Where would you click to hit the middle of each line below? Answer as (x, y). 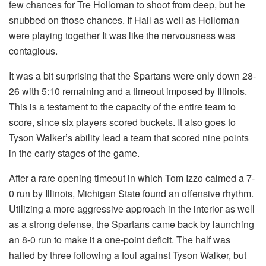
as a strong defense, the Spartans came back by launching (132, 224)
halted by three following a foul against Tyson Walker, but (128, 255)
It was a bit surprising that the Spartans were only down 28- (132, 76)
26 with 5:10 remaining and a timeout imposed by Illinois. (128, 91)
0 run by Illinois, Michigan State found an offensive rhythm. (131, 194)
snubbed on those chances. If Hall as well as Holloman (124, 20)
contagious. (33, 51)
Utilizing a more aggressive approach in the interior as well (132, 209)
